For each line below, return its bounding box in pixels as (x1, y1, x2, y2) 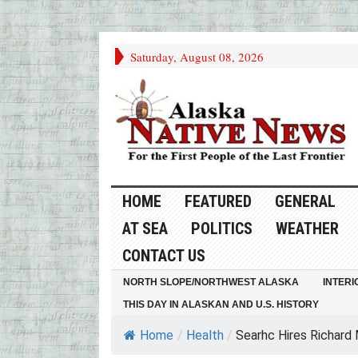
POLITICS (190, 219, 253, 239)
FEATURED (184, 192, 252, 212)
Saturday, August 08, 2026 (129, 49, 264, 65)
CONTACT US (121, 246, 205, 266)
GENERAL (274, 192, 336, 212)
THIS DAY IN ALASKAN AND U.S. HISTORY (122, 299, 319, 311)
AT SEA (121, 219, 168, 239)
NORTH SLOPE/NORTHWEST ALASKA (122, 276, 299, 288)
